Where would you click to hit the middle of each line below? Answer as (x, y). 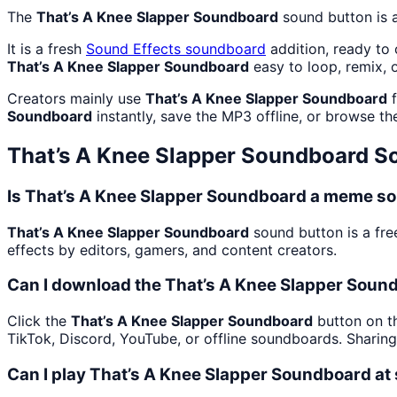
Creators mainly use (76, 99)
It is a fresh (47, 49)
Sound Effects (133, 49)
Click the (39, 321)
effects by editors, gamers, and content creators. (172, 249)
